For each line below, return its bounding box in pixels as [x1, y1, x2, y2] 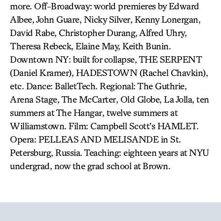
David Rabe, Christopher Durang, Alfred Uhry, [10, 27, 186, 38]
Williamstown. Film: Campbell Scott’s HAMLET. [10, 120, 198, 131]
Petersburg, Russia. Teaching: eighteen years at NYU [10, 147, 209, 158]
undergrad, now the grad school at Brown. [10, 160, 170, 171]
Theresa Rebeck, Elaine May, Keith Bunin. [10, 40, 171, 51]
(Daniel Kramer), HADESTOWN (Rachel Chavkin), [10, 67, 208, 78]
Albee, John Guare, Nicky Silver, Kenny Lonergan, [10, 14, 200, 25]
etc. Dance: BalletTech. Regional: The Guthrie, [10, 80, 186, 91]
